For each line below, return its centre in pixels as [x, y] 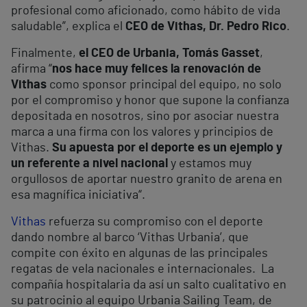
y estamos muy [210, 164]
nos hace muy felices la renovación [148, 70]
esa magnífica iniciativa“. [79, 196]
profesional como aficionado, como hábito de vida [146, 11]
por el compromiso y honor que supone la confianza [150, 101]
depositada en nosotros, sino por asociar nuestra [145, 117]
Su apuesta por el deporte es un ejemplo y [166, 148]
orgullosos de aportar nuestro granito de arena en [147, 180]
